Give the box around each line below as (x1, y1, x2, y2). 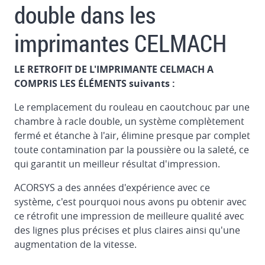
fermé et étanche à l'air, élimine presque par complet (14, 129, 250, 143)
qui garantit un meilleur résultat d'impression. (14, 157, 220, 171)
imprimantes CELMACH (14, 27, 227, 60)
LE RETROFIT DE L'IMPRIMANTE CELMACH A (14, 63, 214, 76)
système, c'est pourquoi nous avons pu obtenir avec (14, 195, 247, 209)
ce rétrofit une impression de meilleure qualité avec (14, 209, 244, 223)
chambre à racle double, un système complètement (14, 115, 244, 128)
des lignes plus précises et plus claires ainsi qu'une (14, 224, 240, 237)
